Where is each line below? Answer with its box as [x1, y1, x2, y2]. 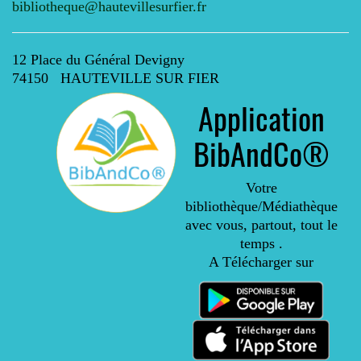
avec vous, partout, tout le [185, 217, 338, 233]
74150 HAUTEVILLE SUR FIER [12, 70, 219, 86]
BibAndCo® [193, 131, 330, 176]
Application [197, 95, 325, 140]
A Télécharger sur [209, 254, 313, 270]
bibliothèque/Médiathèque [185, 198, 338, 214]
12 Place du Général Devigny [12, 52, 185, 68]
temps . [239, 235, 283, 251]
